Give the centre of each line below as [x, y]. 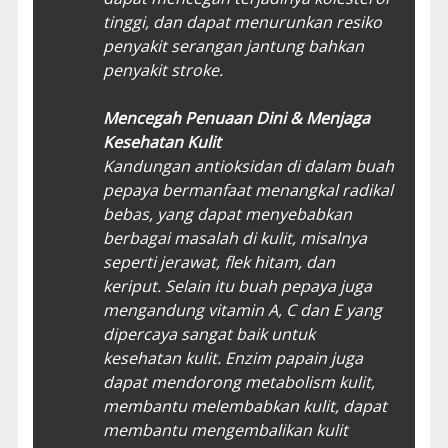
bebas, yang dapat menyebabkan [227, 213]
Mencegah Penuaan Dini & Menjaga [236, 117]
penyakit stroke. [162, 69]
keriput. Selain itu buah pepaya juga [237, 285]
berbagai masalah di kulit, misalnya [234, 237]
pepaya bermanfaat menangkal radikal [247, 189]
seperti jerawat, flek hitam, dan [218, 261]
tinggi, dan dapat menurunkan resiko [242, 21]
